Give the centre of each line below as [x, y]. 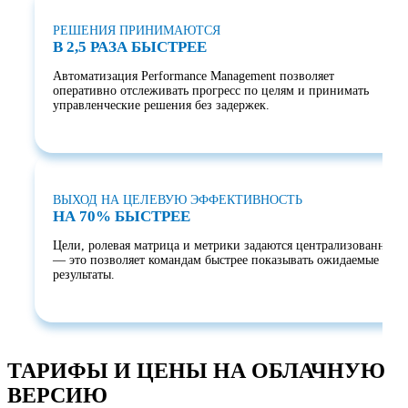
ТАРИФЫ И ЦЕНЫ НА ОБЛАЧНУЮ [196, 370]
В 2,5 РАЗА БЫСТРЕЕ [130, 46]
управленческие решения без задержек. [161, 105]
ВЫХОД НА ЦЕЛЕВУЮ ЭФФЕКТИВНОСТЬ [178, 199]
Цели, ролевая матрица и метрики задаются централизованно [222, 245]
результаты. [84, 274]
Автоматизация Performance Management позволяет [194, 76]
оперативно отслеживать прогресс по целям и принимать [211, 90]
